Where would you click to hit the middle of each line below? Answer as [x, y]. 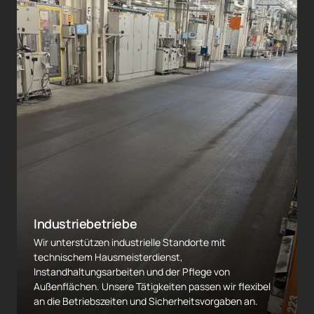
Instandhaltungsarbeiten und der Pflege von [132, 272]
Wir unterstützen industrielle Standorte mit [130, 243]
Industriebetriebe [86, 224]
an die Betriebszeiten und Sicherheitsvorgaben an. [146, 301]
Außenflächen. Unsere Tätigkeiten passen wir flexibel [152, 287]
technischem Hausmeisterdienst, [108, 257]
